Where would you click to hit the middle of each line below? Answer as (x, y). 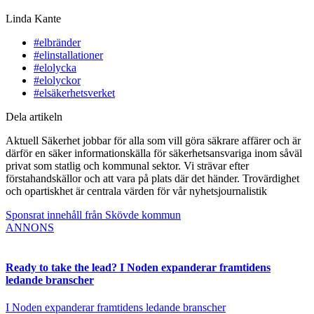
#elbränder (57, 42)
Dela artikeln (34, 116)
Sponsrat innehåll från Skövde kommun (93, 214)
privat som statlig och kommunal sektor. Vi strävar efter (127, 165)
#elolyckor (57, 80)
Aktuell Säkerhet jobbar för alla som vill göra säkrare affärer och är (153, 140)
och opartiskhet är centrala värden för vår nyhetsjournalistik (136, 191)
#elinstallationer (68, 55)
